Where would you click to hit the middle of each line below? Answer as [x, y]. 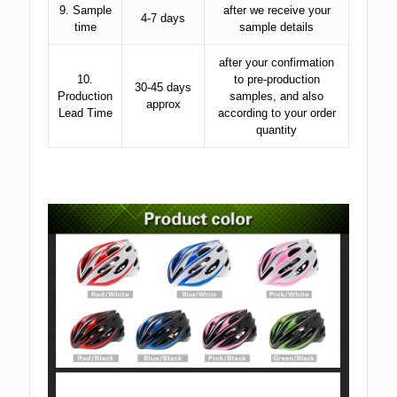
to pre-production [276, 79]
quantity [276, 130]
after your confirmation [276, 62]
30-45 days [163, 87]
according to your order [276, 113]
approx [163, 104]
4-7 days [163, 18]
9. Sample [85, 10]
